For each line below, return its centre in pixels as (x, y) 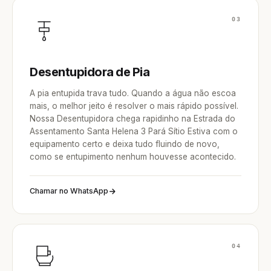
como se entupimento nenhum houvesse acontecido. (133, 157)
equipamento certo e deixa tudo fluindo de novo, (125, 144)
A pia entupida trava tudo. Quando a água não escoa (133, 93)
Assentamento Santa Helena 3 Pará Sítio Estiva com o (134, 131)
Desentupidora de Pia (90, 72)
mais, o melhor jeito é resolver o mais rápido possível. (134, 106)
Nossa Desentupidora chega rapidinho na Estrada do (132, 119)
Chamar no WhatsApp (69, 191)
